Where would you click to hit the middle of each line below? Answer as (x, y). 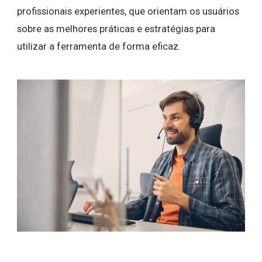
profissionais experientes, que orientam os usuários (128, 11)
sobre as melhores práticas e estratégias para (116, 29)
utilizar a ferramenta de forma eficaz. (100, 46)
